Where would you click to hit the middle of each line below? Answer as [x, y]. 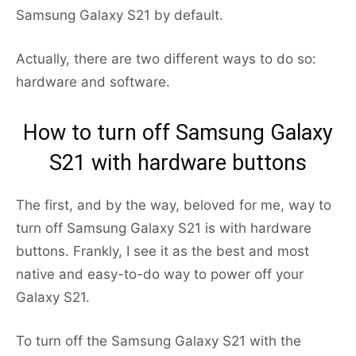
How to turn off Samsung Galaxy [178, 133]
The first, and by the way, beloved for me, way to [174, 205]
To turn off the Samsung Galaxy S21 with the [159, 341]
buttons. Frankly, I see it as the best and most [163, 252]
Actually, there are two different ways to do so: [166, 59]
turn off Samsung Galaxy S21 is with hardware [164, 228]
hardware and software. [93, 82]
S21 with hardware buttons [178, 163]
